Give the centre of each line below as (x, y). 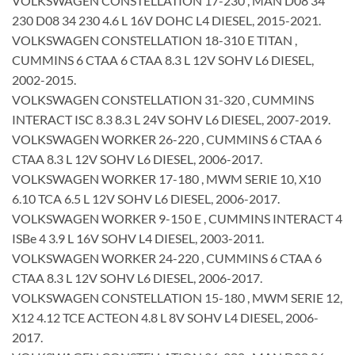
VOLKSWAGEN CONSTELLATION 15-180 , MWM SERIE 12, (177, 297)
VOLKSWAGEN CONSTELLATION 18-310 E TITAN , (155, 40)
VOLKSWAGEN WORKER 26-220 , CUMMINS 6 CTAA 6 (167, 139)
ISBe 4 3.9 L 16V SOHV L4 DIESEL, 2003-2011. (138, 238)
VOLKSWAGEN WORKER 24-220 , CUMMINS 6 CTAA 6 (167, 258)
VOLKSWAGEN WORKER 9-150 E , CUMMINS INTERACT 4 (177, 218)
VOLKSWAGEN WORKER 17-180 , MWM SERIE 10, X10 (166, 178)
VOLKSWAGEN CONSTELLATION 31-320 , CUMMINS (163, 99)
